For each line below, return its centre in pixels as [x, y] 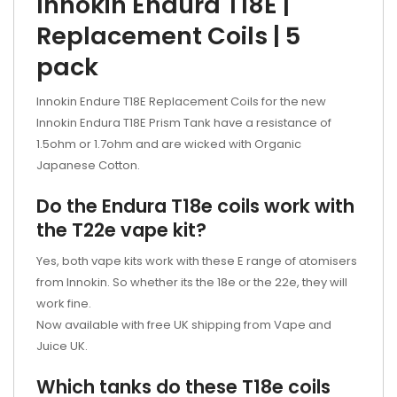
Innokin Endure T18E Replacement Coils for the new [181, 101]
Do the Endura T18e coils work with [195, 206]
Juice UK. [62, 346]
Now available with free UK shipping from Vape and [184, 325]
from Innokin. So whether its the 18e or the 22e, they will [192, 282]
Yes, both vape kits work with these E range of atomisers [197, 261]
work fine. [64, 304]
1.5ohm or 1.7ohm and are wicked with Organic [169, 144]
